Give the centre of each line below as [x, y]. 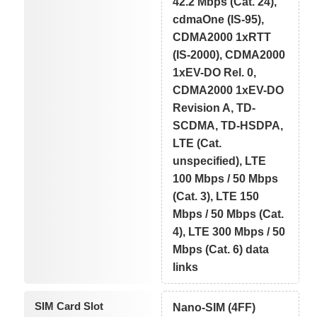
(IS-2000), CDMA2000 [229, 54]
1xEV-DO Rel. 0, [215, 72]
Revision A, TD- [214, 108]
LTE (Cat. [197, 143]
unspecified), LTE [220, 161]
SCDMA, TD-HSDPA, [228, 125]
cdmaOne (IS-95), [219, 19]
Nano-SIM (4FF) [214, 307]
